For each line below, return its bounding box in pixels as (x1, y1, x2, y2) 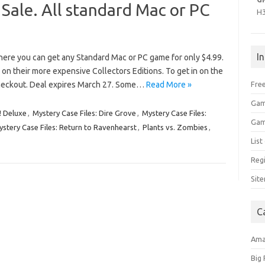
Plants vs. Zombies (142, 123, 208, 131)
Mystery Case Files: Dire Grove (32, 109, 136, 117)
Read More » (146, 80, 192, 89)
